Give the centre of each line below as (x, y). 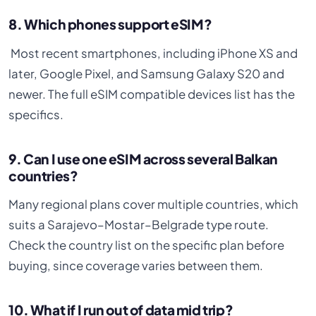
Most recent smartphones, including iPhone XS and (153, 53)
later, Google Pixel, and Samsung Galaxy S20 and (147, 73)
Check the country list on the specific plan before (147, 245)
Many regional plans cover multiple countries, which (154, 205)
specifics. (36, 114)
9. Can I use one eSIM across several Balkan (143, 158)
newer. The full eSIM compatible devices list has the (152, 94)
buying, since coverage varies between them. (136, 266)
